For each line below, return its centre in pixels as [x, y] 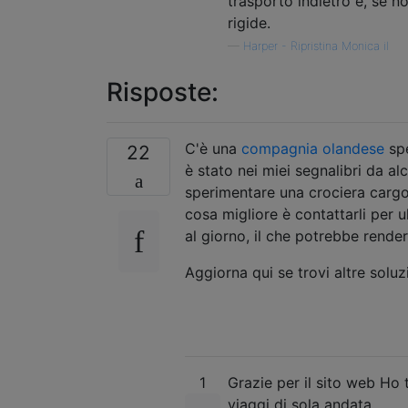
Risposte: [163, 92]
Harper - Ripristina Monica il [316, 46]
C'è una [213, 148]
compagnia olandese [313, 148]
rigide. [249, 22]
